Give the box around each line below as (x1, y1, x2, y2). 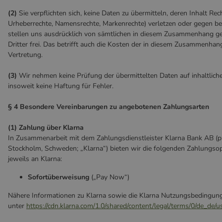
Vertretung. (8, 50, 43, 59)
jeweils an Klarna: (8, 154, 62, 164)
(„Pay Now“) (91, 172, 129, 182)
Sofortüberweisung (28, 172, 91, 182)
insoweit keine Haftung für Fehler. (8, 81, 113, 91)
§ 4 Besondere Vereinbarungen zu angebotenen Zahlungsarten (8, 102, 209, 111)
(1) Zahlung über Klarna (8, 123, 84, 132)
